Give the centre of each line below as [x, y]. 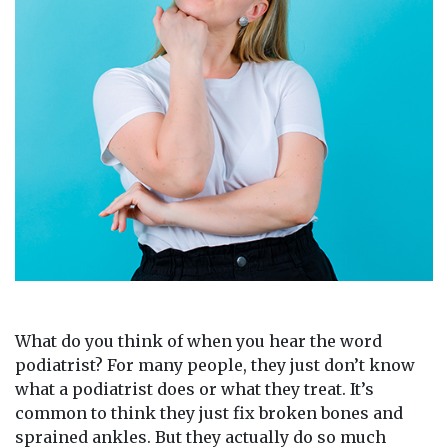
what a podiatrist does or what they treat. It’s [194, 389]
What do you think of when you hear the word [198, 341]
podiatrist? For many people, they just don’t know [215, 365]
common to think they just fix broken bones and [209, 413]
